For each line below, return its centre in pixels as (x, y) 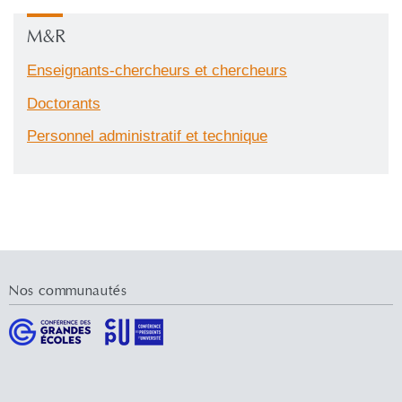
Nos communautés (68, 291)
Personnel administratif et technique (147, 136)
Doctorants (64, 103)
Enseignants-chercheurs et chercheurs (157, 70)
